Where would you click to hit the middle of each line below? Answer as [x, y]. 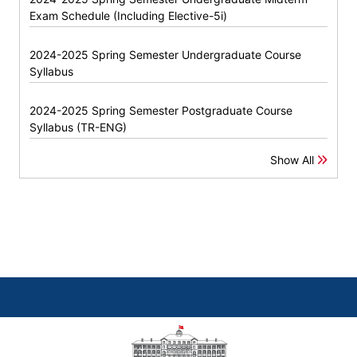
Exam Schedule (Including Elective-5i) [128, 16]
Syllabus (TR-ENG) [78, 127]
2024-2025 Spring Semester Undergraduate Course [165, 55]
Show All [294, 160]
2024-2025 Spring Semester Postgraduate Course [161, 111]
